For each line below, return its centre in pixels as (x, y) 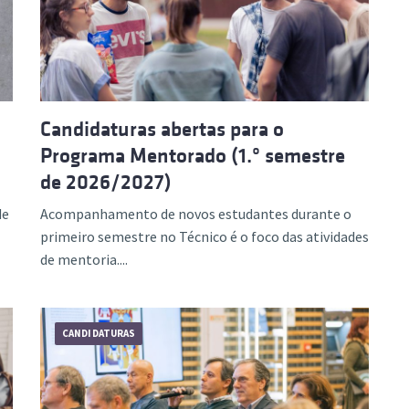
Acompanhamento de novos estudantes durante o (196, 213)
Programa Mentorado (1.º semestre (193, 155)
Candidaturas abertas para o (162, 129)
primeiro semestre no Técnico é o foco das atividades (204, 236)
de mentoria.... (84, 259)
